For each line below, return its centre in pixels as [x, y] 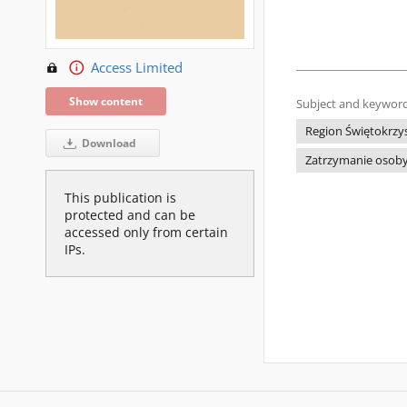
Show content [106, 102]
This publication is [120, 198]
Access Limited [136, 68]
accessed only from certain [146, 233]
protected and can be [130, 215]
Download [107, 144]
